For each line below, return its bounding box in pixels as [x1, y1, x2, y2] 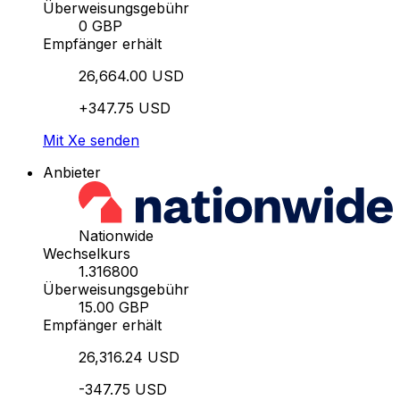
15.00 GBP [79, 298, 149, 317]
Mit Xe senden [43, 131, 139, 150]
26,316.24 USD [79, 348, 179, 367]
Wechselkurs [43, 245, 130, 263]
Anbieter [43, 163, 101, 182]
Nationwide [79, 227, 154, 246]
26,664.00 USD [79, 67, 184, 86]
